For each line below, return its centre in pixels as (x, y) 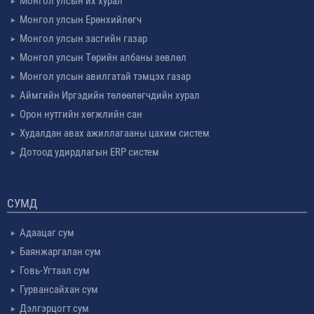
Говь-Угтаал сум (55, 270)
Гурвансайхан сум (59, 289)
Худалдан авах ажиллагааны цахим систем (115, 133)
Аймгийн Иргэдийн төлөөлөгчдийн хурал (110, 95)
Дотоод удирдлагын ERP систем (89, 152)
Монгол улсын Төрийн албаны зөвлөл (103, 57)
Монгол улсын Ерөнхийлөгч (81, 19)
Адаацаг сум (47, 232)
